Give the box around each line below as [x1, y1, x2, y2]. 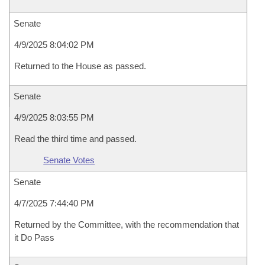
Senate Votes [43, 155, 95, 165]
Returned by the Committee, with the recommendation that [14, 219, 239, 230]
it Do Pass [14, 232, 54, 243]
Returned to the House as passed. [14, 61, 146, 71]
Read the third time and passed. [14, 134, 137, 144]
